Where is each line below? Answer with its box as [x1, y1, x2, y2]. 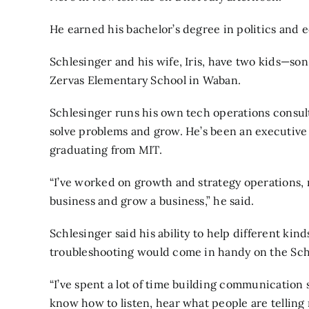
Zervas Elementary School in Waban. [50, 72, 241, 87]
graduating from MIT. [50, 142, 162, 157]
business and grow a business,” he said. [50, 193, 255, 208]
